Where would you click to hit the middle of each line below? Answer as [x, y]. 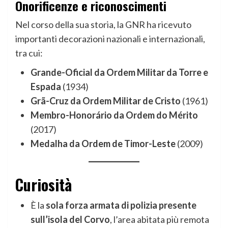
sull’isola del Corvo [70, 220]
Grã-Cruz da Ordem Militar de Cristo [106, 101]
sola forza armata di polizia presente [121, 205]
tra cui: [29, 53]
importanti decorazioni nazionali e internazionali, [110, 39]
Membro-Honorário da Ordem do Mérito [114, 115]
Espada [46, 87]
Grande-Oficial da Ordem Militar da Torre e [119, 73]
